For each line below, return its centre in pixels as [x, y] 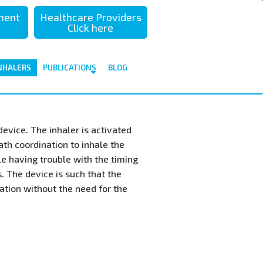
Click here [91, 28]
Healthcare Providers [90, 17]
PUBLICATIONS [69, 68]
